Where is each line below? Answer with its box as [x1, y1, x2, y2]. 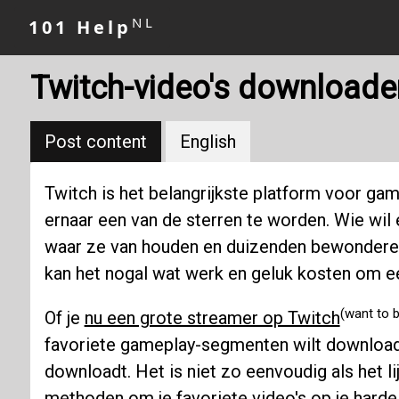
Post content [44, 131, 147, 152]
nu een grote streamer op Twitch [84, 307, 340, 330]
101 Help [28, 15, 132, 39]
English [179, 131, 236, 152]
